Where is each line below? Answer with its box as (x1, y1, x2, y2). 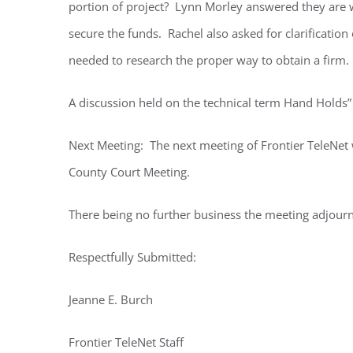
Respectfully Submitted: (69, 249, 196, 266)
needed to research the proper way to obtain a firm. (69, 52, 349, 69)
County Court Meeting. (69, 164, 190, 180)
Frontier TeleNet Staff (69, 334, 184, 351)
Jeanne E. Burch (69, 292, 153, 308)
